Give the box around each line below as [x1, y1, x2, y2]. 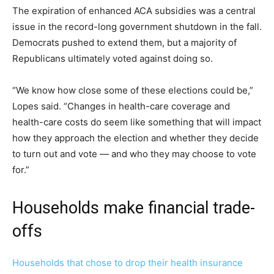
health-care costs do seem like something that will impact [12, 116, 261, 128]
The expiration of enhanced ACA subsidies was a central [12, 5, 256, 17]
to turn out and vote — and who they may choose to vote [12, 148, 256, 160]
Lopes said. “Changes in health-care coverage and [12, 100, 230, 113]
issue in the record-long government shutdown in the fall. [12, 21, 262, 33]
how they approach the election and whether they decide [12, 132, 259, 144]
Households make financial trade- [12, 198, 255, 218]
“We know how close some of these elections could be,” [12, 84, 253, 97]
